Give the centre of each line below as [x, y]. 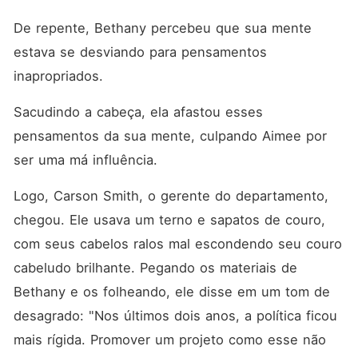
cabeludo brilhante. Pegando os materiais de [155, 268]
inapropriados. [60, 76]
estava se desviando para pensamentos [140, 52]
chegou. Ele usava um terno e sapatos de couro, [169, 220]
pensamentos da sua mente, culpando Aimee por [170, 136]
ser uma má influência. [88, 160]
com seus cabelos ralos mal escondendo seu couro [177, 244]
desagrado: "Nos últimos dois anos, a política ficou [175, 316]
